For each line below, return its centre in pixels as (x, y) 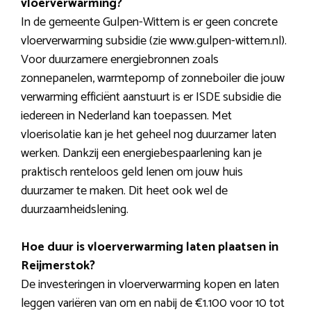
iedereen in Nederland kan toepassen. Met (126, 116)
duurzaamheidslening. (75, 210)
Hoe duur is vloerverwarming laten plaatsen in (150, 247)
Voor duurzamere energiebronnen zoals (120, 60)
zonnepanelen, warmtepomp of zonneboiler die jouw (153, 79)
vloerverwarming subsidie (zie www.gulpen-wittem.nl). (154, 41)
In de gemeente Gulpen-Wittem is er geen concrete (149, 23)
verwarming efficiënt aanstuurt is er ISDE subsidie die (151, 98)
